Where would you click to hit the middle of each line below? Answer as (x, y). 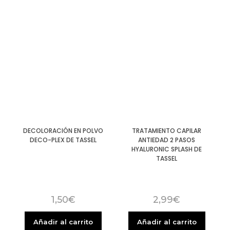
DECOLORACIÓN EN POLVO (63, 131)
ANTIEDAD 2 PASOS (167, 140)
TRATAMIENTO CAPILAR (167, 131)
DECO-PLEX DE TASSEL (63, 140)
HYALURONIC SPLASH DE (167, 149)
